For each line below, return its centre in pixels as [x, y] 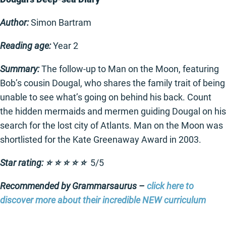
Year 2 [66, 45]
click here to [170, 186]
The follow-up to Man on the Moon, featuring [130, 69]
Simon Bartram [61, 22]
